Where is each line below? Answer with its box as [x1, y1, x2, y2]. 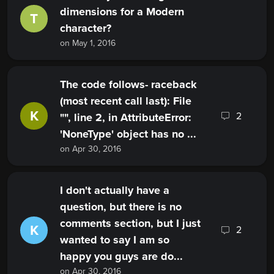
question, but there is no [60, 200, 182, 214]
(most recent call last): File [60, 94, 191, 108]
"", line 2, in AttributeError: [60, 111, 191, 125]
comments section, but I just [60, 217, 201, 231]
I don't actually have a [60, 183, 169, 198]
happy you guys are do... [60, 250, 183, 264]
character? [60, 21, 111, 35]
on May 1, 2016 [60, 38, 116, 49]
